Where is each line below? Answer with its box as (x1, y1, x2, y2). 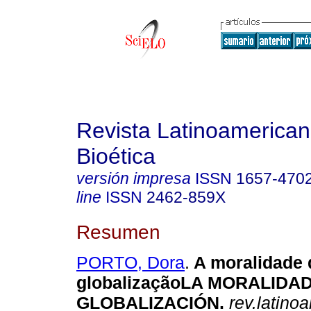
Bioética (76, 144, 155, 169)
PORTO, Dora (76, 253, 185, 273)
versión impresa (76, 169, 191, 187)
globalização (76, 273, 180, 293)
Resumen (76, 220, 160, 243)
